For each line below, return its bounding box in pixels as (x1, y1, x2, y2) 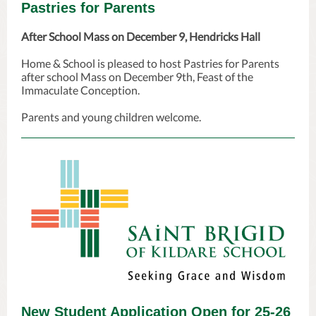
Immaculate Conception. (21, 83, 140, 97)
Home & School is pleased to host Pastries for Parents (21, 56, 279, 70)
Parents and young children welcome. (21, 110, 201, 123)
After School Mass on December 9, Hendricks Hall (21, 30, 260, 43)
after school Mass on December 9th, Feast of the (21, 70, 253, 83)
